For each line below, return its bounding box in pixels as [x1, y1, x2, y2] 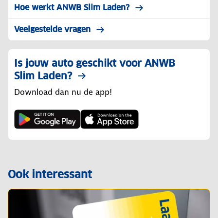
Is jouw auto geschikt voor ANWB [14, 56, 175, 70]
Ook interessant [8, 167, 92, 181]
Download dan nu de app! [14, 86, 114, 97]
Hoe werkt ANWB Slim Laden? [14, 2, 129, 13]
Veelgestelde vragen [14, 24, 91, 35]
